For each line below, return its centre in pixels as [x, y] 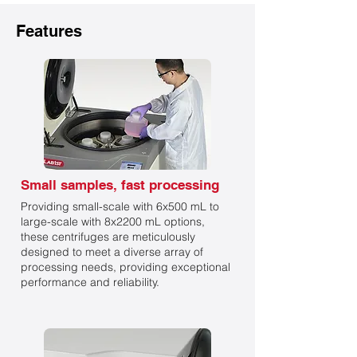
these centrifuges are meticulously [108, 237]
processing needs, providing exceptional [126, 267]
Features [49, 31]
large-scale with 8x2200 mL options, [113, 222]
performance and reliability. [90, 282]
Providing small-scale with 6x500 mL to [120, 206]
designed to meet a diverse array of [112, 252]
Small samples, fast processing [120, 185]
